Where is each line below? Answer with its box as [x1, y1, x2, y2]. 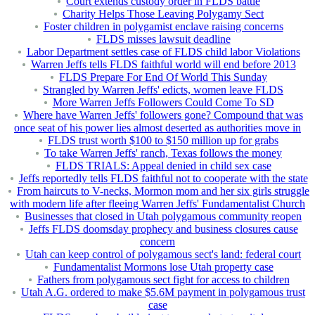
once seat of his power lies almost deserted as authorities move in [14, 122, 301, 134]
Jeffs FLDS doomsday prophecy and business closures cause [28, 223, 298, 236]
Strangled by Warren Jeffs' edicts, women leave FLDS [43, 84, 283, 96]
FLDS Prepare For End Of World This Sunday [59, 71, 267, 84]
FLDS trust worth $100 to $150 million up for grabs [48, 134, 278, 147]
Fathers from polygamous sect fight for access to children [37, 274, 290, 286]
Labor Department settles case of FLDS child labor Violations [26, 46, 300, 58]
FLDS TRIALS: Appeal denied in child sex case [55, 160, 271, 172]
